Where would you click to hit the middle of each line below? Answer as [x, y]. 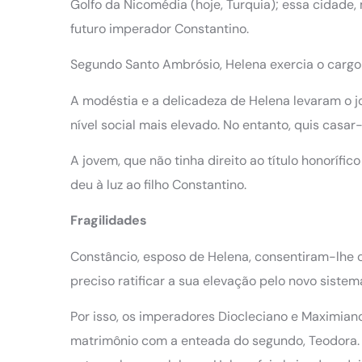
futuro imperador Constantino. [161, 28]
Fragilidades [110, 221]
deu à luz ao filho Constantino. [158, 185]
